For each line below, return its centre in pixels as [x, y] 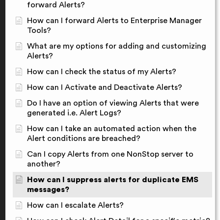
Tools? [39, 30]
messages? [48, 189]
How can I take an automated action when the [112, 128]
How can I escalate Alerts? [75, 205]
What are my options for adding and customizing [117, 46]
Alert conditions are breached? [84, 138]
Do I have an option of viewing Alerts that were [113, 103]
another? [44, 164]
